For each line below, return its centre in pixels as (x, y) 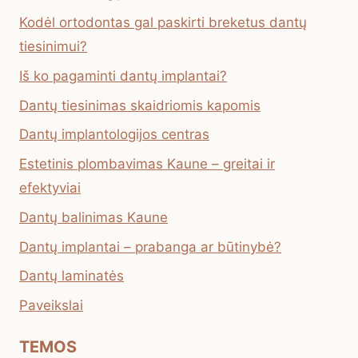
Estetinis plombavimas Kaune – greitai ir (147, 164)
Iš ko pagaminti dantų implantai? (123, 76)
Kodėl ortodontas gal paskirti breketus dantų (163, 22)
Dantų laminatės (72, 276)
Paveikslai (51, 306)
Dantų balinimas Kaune (93, 217)
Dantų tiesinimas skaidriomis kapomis (140, 105)
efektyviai (50, 188)
